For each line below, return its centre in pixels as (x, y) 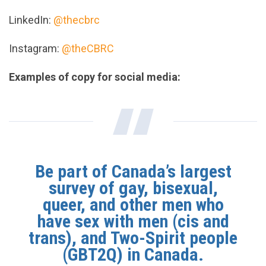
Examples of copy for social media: (95, 77)
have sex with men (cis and (133, 221)
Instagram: (35, 49)
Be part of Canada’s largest (133, 172)
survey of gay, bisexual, (133, 188)
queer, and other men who (133, 205)
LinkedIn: (31, 20)
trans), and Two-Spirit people (133, 238)
